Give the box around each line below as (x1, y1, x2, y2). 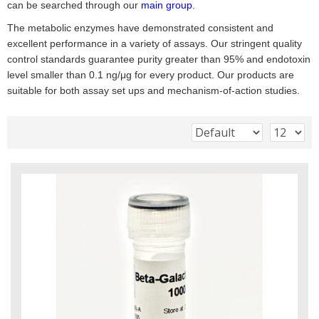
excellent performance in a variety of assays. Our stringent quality (7, 38, 302, 49)
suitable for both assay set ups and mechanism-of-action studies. (7, 85, 300, 96)
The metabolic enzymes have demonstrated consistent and (7, 22, 273, 33)
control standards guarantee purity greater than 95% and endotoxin (7, 53, 310, 65)
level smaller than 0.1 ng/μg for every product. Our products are (7, 69, 294, 80)
